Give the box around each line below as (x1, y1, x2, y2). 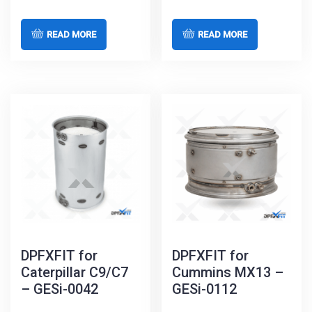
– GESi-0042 (21, 281, 98, 298)
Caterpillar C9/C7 (21, 264, 128, 281)
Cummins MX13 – (172, 264, 284, 281)
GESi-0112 (172, 281, 237, 298)
